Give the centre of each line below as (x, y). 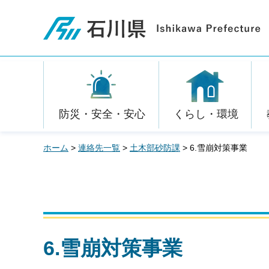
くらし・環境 (206, 114)
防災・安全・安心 (102, 114)
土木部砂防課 (155, 148)
